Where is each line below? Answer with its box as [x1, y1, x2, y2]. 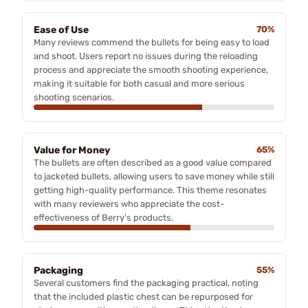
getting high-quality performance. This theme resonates [34, 184, 267, 195]
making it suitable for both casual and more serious [34, 78, 245, 89]
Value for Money [34, 144, 110, 156]
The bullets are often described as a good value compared [34, 157, 272, 168]
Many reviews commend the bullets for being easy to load [34, 36, 269, 47]
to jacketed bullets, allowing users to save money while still [34, 170, 274, 181]
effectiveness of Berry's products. [34, 212, 173, 223]
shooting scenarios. [34, 91, 114, 102]
